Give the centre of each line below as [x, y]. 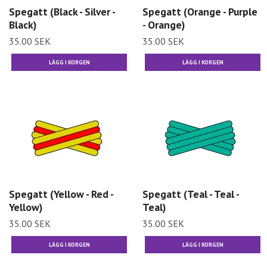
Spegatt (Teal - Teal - [191, 194]
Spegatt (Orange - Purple [200, 11]
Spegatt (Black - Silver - [62, 11]
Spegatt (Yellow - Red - [61, 194]
